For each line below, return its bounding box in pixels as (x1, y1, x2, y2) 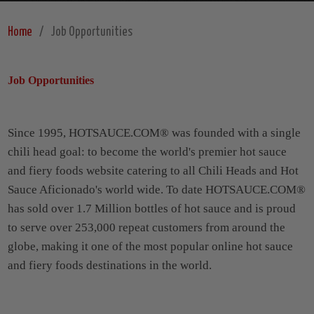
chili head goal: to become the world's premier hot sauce (7, 145, 287, 159)
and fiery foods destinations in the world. (7, 259, 212, 273)
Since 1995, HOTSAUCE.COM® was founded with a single (7, 126, 301, 140)
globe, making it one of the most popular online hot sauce (7, 240, 293, 254)
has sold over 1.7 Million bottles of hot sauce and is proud (7, 202, 296, 216)
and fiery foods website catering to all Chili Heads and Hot (7, 164, 299, 178)
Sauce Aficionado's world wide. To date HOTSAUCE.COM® (7, 183, 306, 197)
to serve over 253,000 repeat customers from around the (7, 221, 285, 235)
